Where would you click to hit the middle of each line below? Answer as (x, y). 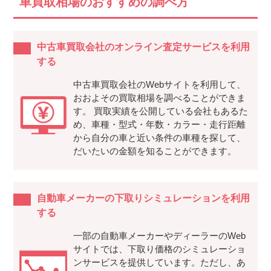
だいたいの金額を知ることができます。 (155, 151)
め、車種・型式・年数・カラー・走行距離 (159, 125)
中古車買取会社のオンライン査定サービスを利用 (143, 47)
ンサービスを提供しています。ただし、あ (159, 263)
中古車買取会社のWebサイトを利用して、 (159, 85)
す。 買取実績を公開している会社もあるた (160, 111)
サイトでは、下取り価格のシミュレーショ (159, 249)
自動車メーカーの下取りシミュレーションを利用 (143, 198)
